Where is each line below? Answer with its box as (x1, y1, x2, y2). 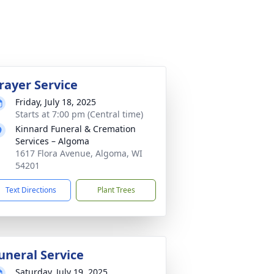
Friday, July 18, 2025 (15, 96, 96, 108)
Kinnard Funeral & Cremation (15, 123, 136, 135)
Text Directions (6, 185, 56, 195)
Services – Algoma (15, 135, 89, 147)
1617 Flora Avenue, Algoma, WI (15, 147, 143, 159)
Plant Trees (97, 185, 135, 195)
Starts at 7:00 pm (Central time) (15, 108, 143, 120)
